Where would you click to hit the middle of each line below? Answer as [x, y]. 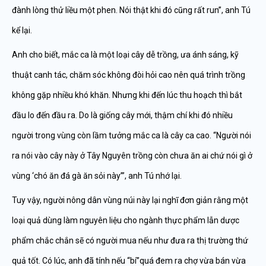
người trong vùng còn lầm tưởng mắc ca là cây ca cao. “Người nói [132, 135]
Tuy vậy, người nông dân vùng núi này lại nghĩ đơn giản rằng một [130, 200]
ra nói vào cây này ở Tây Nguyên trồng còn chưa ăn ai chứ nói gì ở [132, 156]
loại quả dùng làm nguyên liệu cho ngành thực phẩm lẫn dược [126, 220]
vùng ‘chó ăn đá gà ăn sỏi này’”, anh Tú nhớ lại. [97, 176]
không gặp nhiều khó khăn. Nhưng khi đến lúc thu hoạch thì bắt [127, 95]
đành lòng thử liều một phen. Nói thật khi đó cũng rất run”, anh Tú [131, 10]
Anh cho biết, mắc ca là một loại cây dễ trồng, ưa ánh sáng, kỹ [125, 55]
